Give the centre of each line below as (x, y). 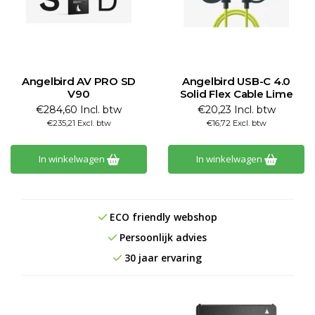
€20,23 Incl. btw (236, 110)
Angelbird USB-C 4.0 (236, 81)
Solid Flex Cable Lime (236, 94)
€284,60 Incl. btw (79, 110)
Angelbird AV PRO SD (79, 81)
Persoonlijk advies (162, 237)
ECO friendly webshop (162, 217)
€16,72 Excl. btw (236, 123)
